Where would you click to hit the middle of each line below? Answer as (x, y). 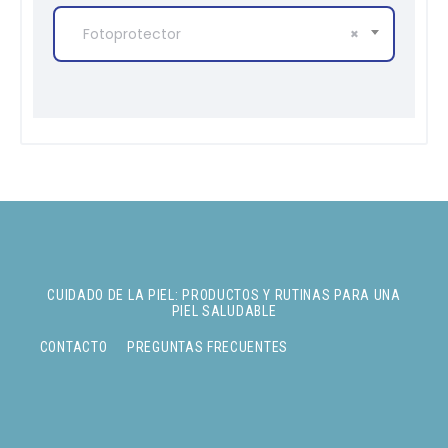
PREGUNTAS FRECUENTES (207, 346)
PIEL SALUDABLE (224, 310)
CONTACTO (73, 346)
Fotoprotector (131, 34)
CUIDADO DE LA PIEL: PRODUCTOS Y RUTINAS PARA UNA (224, 294)
